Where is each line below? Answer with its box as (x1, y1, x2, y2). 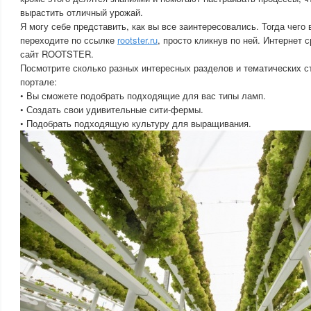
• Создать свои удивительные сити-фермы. (20, 103, 203, 116)
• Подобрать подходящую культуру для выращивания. (20, 117, 251, 130)
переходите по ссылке (20, 33, 117, 47)
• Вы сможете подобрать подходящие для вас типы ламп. (20, 89, 266, 102)
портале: (20, 75, 57, 88)
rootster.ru (117, 33, 158, 47)
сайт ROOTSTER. (20, 47, 94, 60)
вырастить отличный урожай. (20, 6, 143, 19)
